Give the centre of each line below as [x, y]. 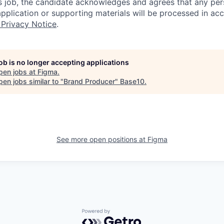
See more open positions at [102, 139]
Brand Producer [89, 81]
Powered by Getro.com [125, 214]
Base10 [132, 81]
